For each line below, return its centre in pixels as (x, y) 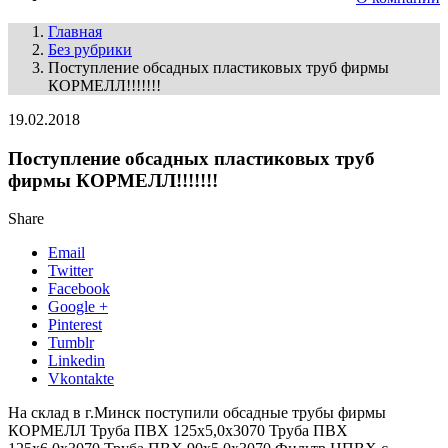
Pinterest (75, 325)
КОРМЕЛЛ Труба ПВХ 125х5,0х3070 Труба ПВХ (178, 431)
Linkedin (76, 361)
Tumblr (71, 343)
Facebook (79, 289)
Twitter (70, 271)
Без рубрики (90, 49)
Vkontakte (81, 379)
